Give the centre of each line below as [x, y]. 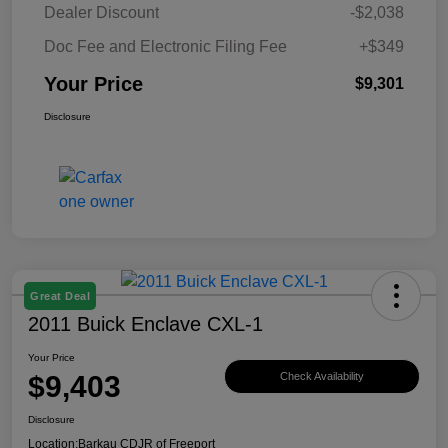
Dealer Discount [101, 12]
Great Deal [60, 295]
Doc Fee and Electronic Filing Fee [165, 46]
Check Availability [322, 376]
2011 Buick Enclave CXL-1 [145, 323]
